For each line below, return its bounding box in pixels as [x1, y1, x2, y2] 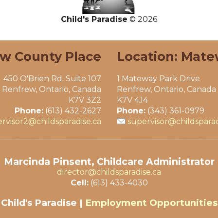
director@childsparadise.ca [57, 167, 161, 177]
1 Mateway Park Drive [117, 74, 200, 83]
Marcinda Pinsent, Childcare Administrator [3, 156, 215, 167]
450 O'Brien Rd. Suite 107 [3, 74, 101, 83]
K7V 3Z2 [69, 95, 101, 105]
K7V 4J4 [117, 95, 148, 105]
